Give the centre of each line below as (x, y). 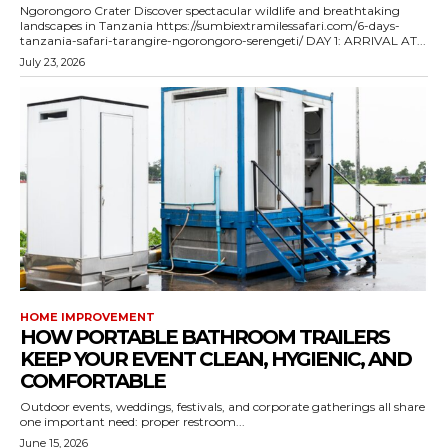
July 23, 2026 (52, 62)
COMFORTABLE (92, 381)
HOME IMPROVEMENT (87, 317)
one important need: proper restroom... (132, 421)
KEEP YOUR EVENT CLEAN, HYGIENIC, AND (215, 359)
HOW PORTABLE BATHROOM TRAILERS (204, 337)
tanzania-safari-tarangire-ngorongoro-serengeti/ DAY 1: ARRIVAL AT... (223, 40)
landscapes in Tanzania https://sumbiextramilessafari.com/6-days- (88, 25)
